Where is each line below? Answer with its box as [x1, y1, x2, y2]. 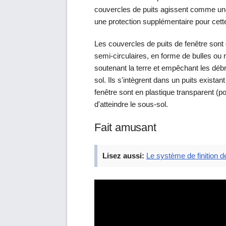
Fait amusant [94, 121, 156, 134]
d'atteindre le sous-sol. [94, 99, 168, 108]
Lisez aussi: [102, 151, 144, 160]
